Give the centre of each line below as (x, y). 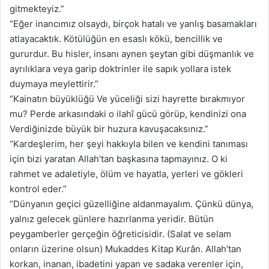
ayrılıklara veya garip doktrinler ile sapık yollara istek (120, 68)
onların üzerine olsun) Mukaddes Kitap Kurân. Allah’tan (125, 249)
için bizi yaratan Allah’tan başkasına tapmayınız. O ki (119, 159)
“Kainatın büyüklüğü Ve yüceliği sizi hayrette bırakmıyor (127, 98)
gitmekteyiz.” (37, 8)
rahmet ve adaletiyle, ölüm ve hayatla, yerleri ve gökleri (126, 174)
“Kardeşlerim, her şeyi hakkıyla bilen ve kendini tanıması (129, 144)
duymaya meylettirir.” (54, 83)
